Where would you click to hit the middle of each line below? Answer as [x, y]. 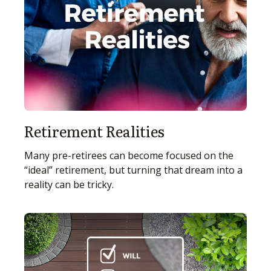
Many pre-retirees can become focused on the [129, 156]
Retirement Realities [94, 131]
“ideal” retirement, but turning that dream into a [133, 170]
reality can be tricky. [69, 185]
